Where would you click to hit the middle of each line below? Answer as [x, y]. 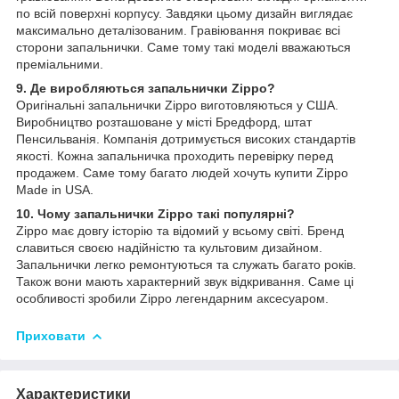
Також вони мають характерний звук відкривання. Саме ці [185, 282]
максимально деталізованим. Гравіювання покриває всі [178, 31]
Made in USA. [55, 190]
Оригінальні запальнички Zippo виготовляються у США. [177, 106]
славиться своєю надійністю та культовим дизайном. [169, 248]
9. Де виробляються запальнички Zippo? [146, 89]
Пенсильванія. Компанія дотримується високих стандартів [186, 139]
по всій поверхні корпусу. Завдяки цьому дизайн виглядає [184, 14]
